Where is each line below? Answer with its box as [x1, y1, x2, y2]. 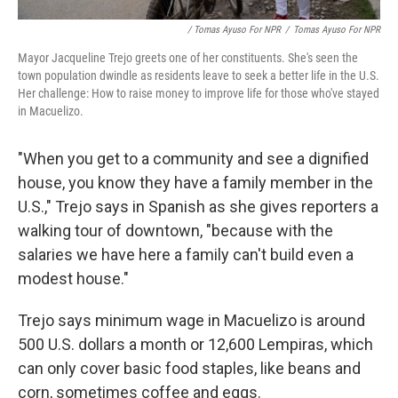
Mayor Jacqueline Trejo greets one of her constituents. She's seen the [18, 51, 358, 65]
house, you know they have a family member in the [18, 173, 373, 192]
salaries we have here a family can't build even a [18, 245, 354, 264]
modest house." [18, 269, 129, 288]
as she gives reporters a [209, 197, 378, 216]
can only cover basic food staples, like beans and [18, 359, 361, 378]
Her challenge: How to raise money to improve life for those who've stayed [18, 86, 379, 100]
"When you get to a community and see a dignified [18, 149, 369, 168]
